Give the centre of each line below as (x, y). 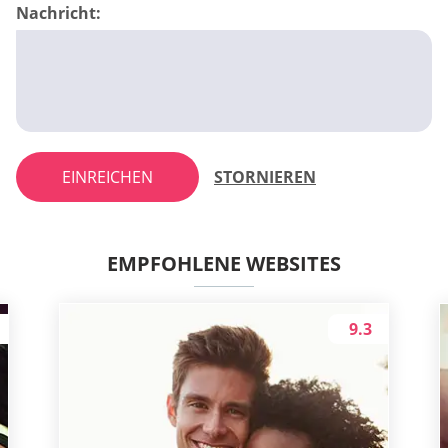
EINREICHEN (107, 176)
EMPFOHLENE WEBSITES (224, 263)
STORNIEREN (265, 176)
